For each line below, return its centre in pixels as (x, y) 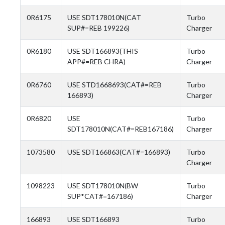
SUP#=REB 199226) (98, 28)
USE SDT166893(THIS (103, 51)
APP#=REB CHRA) (96, 61)
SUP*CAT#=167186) (100, 196)
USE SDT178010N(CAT (104, 17)
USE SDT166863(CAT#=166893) (119, 152)
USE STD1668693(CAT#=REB (115, 84)
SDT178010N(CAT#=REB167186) (121, 129)
